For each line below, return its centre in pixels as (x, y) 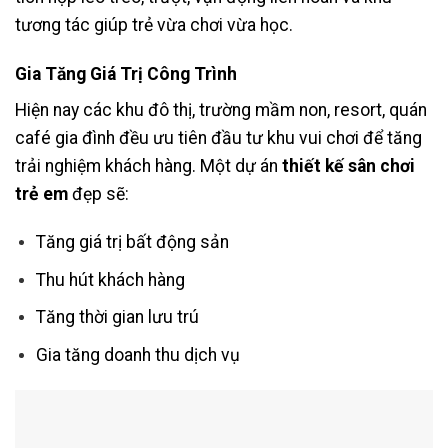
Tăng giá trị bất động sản (132, 242)
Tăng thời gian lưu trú (117, 317)
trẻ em (41, 193)
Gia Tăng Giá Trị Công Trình (126, 73)
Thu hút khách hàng (110, 279)
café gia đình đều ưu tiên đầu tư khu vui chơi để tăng (218, 137)
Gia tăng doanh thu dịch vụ (137, 355)
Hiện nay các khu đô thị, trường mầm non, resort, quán (221, 109)
